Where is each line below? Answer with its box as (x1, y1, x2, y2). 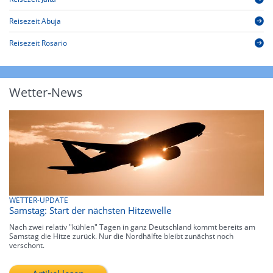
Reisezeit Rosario (9, 38, 67, 49)
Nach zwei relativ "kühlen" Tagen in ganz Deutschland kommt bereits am (9, 221, 255, 232)
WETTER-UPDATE (9, 194, 68, 205)
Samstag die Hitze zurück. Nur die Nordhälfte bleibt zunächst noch (9, 230, 233, 241)
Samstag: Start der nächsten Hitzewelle (9, 204, 171, 216)
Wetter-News (9, 84, 83, 101)
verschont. (9, 239, 44, 250)
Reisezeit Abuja (9, 16, 61, 27)
